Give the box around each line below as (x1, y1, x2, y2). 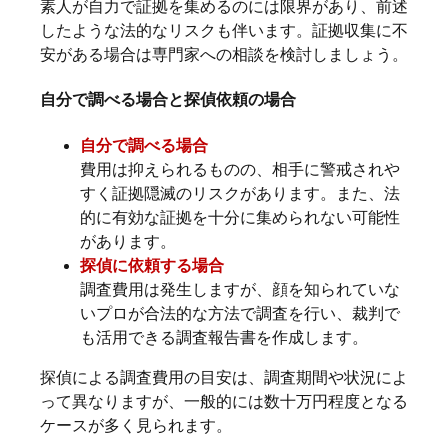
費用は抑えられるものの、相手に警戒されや (80, 160, 400, 178)
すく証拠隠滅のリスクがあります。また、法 (80, 184, 400, 202)
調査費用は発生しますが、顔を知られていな (80, 280, 400, 298)
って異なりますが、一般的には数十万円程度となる (40, 392, 408, 410)
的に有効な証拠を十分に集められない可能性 (80, 208, 400, 226)
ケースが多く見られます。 (40, 416, 232, 434)
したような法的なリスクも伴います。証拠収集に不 (40, 22, 408, 40)
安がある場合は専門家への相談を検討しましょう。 (40, 46, 408, 64)
